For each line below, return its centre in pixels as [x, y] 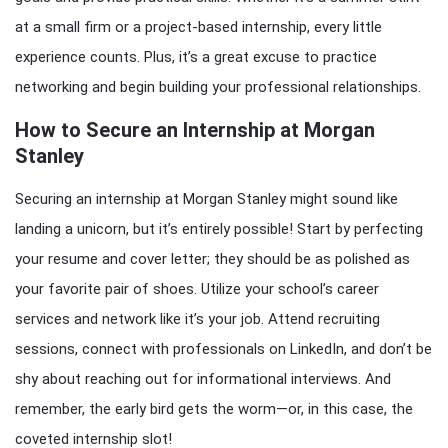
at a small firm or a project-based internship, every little [198, 27]
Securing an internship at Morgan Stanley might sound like [206, 199]
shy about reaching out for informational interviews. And [203, 379]
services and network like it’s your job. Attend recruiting [197, 319]
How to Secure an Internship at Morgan [195, 130]
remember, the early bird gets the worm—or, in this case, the [214, 409]
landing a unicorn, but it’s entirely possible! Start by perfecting [219, 229]
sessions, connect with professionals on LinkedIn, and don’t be [223, 349]
